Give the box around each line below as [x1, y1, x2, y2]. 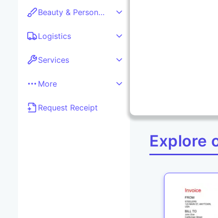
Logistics [38, 31, 71, 41]
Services [38, 55, 69, 65]
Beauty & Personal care [98, 7, 105, 18]
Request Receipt [38, 103, 98, 113]
